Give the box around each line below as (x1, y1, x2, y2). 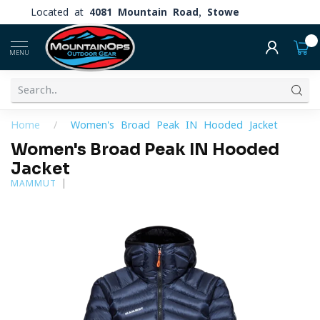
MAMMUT (11, 179, 56, 187)
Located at (31, 6, 89, 17)
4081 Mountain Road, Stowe (89, 6, 239, 17)
